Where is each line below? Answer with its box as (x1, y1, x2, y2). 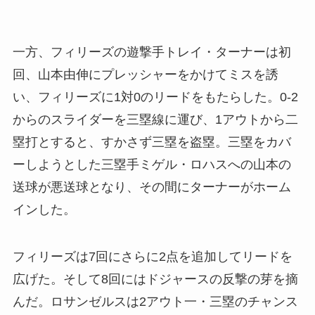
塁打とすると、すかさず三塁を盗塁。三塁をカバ (12, 134, 291, 149)
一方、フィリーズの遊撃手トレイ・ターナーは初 (12, 44, 291, 59)
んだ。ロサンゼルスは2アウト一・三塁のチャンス (12, 295, 298, 309)
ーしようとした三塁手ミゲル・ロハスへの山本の (12, 157, 291, 172)
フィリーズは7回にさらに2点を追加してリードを (12, 250, 292, 264)
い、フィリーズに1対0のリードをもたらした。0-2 (12, 89, 298, 104)
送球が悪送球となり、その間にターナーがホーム (12, 179, 291, 194)
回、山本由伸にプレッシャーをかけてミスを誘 (12, 67, 278, 82)
